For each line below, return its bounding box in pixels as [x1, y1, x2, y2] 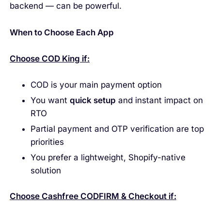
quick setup [69, 95, 116, 105]
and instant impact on [115, 95, 203, 105]
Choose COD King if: [10, 54, 90, 64]
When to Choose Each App [10, 27, 114, 37]
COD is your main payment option [30, 79, 162, 90]
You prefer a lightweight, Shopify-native [30, 152, 186, 162]
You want [30, 95, 70, 105]
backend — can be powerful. [10, 1, 122, 11]
